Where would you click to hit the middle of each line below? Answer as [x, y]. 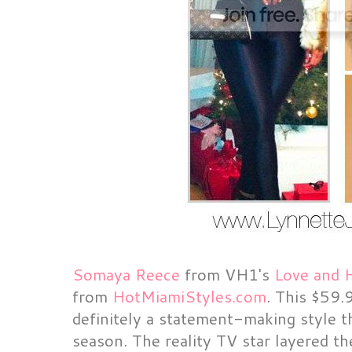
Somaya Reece [126, 274]
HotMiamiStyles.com [189, 296]
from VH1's [227, 274]
